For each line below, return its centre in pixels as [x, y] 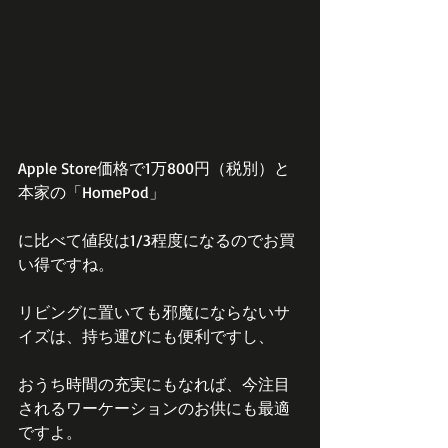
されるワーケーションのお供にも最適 [154, 407]
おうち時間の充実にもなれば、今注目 [154, 383]
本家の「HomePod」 [91, 191]
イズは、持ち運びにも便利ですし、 [146, 335]
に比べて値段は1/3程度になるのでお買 [156, 239]
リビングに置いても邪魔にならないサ [154, 311]
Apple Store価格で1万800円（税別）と [154, 167]
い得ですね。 [66, 263]
